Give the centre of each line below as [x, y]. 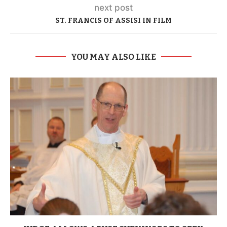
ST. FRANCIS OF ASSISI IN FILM [113, 20]
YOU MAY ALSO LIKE [113, 57]
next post [113, 7]
